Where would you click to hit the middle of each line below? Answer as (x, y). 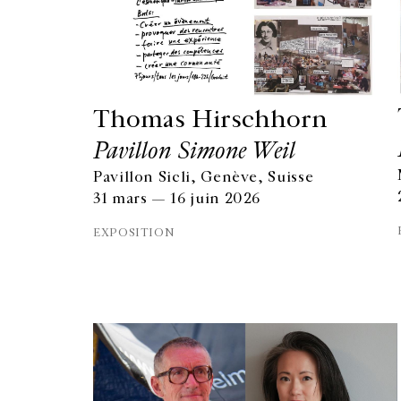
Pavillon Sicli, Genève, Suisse (204, 177)
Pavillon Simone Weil (194, 150)
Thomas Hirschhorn (210, 119)
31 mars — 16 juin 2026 (177, 199)
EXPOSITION (134, 233)
